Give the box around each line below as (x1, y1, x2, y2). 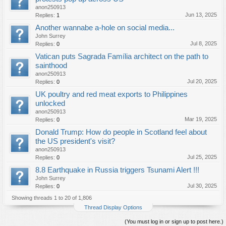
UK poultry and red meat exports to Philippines (35, 90, 188, 98)
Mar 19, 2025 (185, 116, 217, 122)
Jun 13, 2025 (185, 12, 217, 18)
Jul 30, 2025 (187, 183, 217, 189)
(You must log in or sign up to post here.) (125, 218, 223, 224)
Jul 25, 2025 (187, 154, 217, 160)
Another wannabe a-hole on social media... (35, 24, 175, 32)
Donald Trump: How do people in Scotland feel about (35, 128, 207, 136)
